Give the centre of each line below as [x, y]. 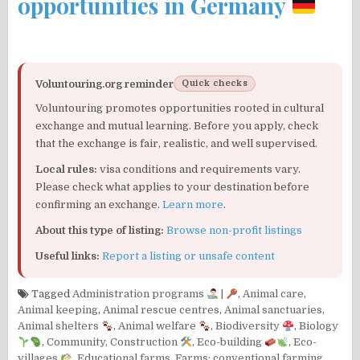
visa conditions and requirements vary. [199, 170]
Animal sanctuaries [274, 310]
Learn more [193, 205]
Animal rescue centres [162, 310]
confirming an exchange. [99, 205]
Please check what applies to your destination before [173, 187]
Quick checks [215, 84]
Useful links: [68, 256]
